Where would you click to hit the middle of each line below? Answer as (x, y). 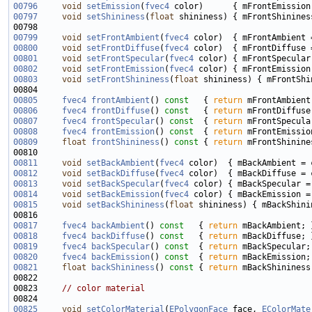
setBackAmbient (120, 163)
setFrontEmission (125, 69)
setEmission (113, 7)
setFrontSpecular (125, 59)
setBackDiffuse (120, 174)
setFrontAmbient (123, 38)
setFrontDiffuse (123, 48)
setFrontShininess (128, 80)
